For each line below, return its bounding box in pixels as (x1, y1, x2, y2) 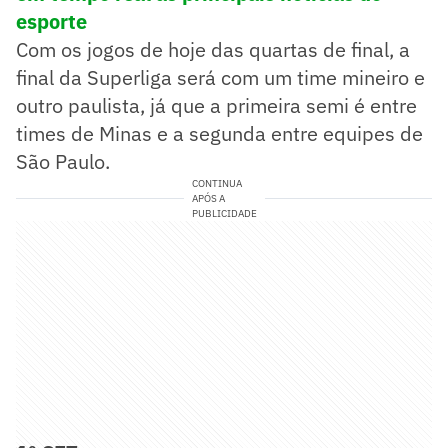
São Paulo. (16, 147, 110, 175)
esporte (16, 7, 87, 35)
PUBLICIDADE (191, 206, 257, 220)
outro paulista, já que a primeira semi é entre (16, 91, 417, 119)
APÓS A (191, 191, 225, 205)
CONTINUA (191, 176, 242, 190)
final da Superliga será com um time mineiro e (16, 63, 425, 91)
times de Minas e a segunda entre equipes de (16, 119, 423, 147)
